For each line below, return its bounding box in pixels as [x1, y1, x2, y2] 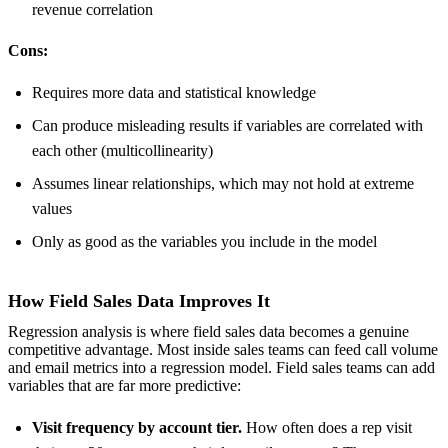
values [32, 199, 72, 217]
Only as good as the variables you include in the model [32, 232, 377, 250]
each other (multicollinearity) [32, 141, 213, 159]
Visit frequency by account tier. [32, 419, 242, 437]
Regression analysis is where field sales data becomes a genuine [8, 323, 409, 341]
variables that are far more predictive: [8, 377, 241, 395]
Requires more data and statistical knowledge [32, 83, 316, 101]
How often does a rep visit [242, 419, 412, 437]
